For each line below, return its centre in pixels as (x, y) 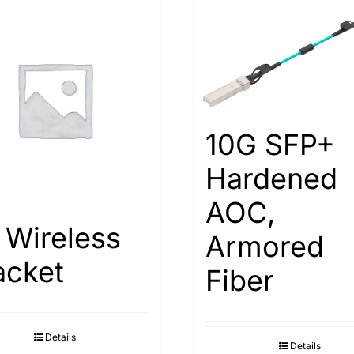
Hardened (271, 179)
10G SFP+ (270, 145)
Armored (265, 247)
